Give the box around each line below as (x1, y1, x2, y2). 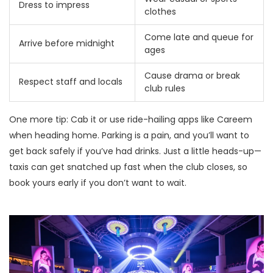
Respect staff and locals (19, 76, 122, 88)
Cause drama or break (144, 69, 240, 82)
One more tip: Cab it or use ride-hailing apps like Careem (9, 113, 252, 126)
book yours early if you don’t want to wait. (9, 177, 186, 190)
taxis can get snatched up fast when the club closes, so (9, 161, 247, 174)
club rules (144, 82, 185, 95)
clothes (144, 5, 176, 18)
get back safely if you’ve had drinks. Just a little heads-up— (9, 145, 261, 158)
